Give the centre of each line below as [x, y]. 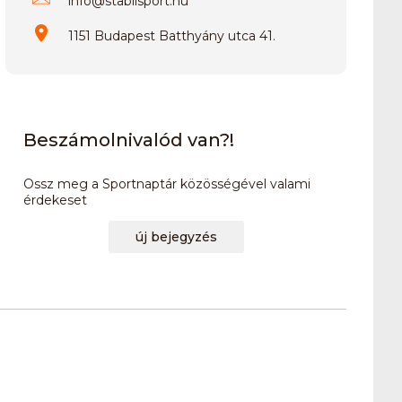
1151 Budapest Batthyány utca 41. [172, 35]
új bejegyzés [176, 236]
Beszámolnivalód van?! [129, 140]
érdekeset [55, 200]
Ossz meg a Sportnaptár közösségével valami [167, 184]
